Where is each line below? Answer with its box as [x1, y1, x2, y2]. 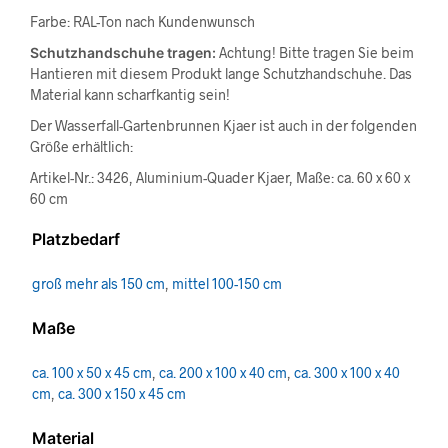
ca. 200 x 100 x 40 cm [159, 364, 287, 381]
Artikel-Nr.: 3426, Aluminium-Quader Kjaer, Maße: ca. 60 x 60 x [30, 169, 410, 186]
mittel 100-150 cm [172, 275, 282, 292]
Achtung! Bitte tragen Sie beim [216, 44, 414, 61]
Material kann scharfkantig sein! [30, 86, 230, 103]
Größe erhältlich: [30, 138, 133, 155]
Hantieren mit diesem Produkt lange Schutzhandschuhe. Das [30, 65, 412, 82]
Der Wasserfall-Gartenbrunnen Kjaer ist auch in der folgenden [30, 117, 417, 134]
